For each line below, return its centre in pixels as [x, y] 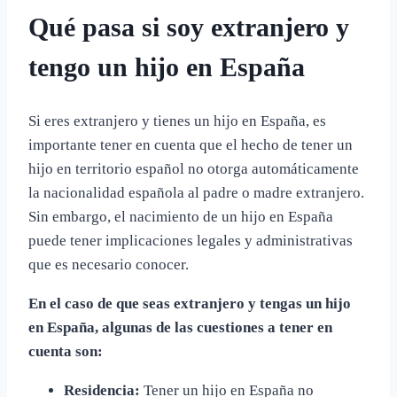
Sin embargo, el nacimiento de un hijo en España [181, 216]
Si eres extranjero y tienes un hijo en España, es [177, 121]
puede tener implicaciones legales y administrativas [191, 240]
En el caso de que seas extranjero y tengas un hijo [190, 303]
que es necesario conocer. [109, 264]
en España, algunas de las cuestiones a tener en [180, 327]
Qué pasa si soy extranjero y [189, 27]
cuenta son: [66, 351]
